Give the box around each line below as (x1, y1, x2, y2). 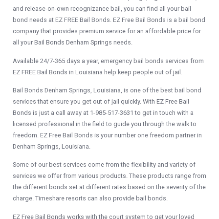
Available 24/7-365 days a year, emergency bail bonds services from (12, 57, 204, 65)
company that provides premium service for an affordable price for (12, 27, 201, 35)
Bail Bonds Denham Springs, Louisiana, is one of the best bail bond (12, 87, 201, 94)
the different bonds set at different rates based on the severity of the (12, 183, 206, 191)
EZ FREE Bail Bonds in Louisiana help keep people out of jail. (12, 68, 182, 76)
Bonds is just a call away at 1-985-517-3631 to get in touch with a (12, 109, 194, 117)
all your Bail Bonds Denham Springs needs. (12, 39, 132, 46)
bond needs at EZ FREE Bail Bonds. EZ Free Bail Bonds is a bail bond (12, 16, 205, 24)
